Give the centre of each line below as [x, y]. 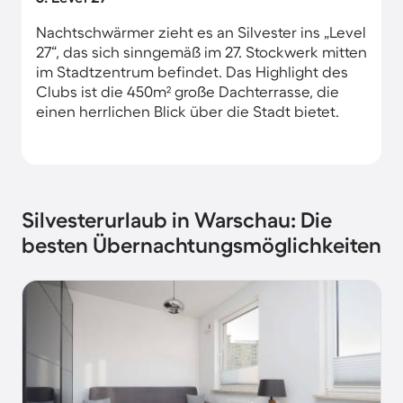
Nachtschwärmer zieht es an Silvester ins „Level [201, 32]
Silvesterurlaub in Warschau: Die [177, 220]
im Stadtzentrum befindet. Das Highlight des [192, 72]
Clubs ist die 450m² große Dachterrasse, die [188, 91]
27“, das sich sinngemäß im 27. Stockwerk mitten [201, 52]
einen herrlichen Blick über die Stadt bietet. [188, 111]
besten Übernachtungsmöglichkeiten [201, 245]
